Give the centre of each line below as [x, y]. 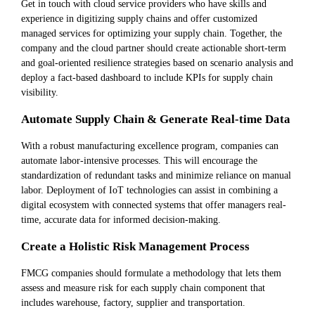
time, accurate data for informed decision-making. [121, 219]
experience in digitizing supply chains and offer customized [139, 19]
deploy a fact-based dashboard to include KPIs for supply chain [147, 78]
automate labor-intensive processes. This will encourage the [139, 160]
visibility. [40, 92]
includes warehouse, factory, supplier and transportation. [133, 302]
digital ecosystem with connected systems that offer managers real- [154, 204]
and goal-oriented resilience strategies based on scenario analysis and [157, 63]
